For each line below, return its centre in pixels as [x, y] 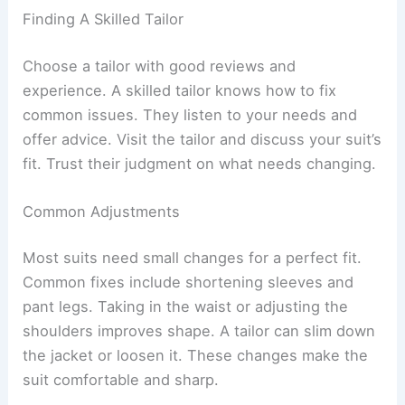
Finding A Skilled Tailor [104, 19]
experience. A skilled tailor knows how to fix [180, 90]
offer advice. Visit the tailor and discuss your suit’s [202, 139]
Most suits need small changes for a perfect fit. [193, 258]
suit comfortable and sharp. [121, 380]
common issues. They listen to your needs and [190, 114]
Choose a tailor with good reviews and [160, 66]
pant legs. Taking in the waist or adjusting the [186, 307]
